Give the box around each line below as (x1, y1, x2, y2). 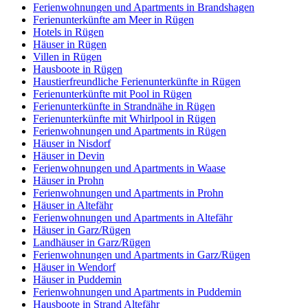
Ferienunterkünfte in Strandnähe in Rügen (33, 100, 215, 113)
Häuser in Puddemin (33, 274, 122, 286)
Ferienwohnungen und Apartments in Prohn (33, 187, 223, 199)
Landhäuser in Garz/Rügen (33, 236, 151, 249)
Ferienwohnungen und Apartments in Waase (33, 162, 225, 175)
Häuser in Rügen (33, 38, 107, 51)
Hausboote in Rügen (33, 63, 122, 76)
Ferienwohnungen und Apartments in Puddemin (33, 286, 241, 298)
